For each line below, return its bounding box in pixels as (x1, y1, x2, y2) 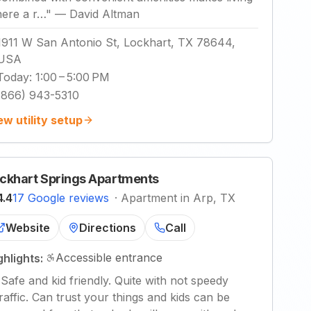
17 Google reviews (12, 191, 109, 205)
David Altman (69, 7, 140, 21)
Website (6, 221, 50, 235)
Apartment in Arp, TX (121, 191, 235, 205)
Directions (79, 221, 136, 235)
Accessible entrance (56, 251, 162, 264)
